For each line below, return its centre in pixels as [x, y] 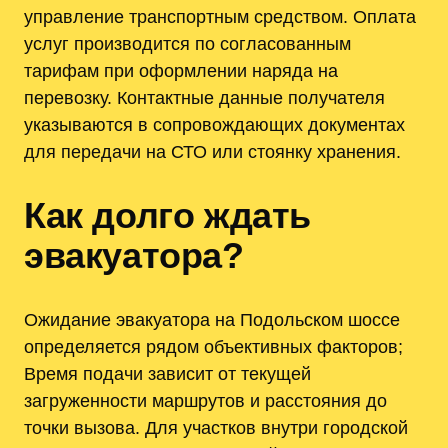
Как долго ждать [168, 215]
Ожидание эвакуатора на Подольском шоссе [212, 319]
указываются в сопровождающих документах [214, 125]
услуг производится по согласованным [187, 44]
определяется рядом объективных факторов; [213, 346]
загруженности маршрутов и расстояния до [205, 400]
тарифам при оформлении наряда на [181, 71]
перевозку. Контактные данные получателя [204, 98]
